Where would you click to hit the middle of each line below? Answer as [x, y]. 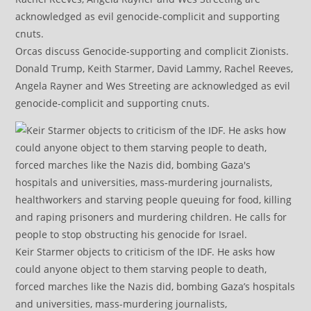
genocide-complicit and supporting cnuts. [113, 103]
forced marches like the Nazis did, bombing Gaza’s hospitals [155, 286]
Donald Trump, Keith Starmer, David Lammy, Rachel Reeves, [154, 68]
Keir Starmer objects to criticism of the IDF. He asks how [145, 251]
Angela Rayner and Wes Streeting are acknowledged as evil [153, 85]
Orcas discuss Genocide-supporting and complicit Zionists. [152, 51]
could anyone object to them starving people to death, [141, 269]
